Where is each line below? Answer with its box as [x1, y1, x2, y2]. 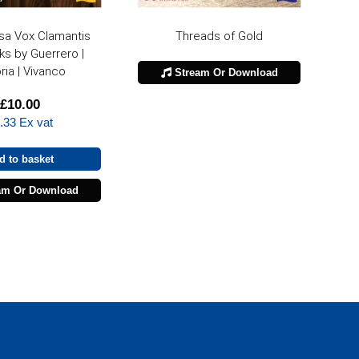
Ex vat [15, 115, 53, 130]
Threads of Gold [175, 29, 264, 44]
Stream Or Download [171, 67, 278, 79]
